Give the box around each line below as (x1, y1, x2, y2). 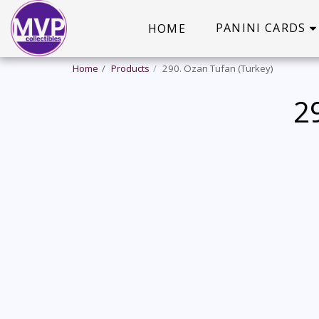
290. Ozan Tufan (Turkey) (162, 62, 273, 75)
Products (111, 62, 150, 75)
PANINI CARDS (215, 20, 306, 36)
